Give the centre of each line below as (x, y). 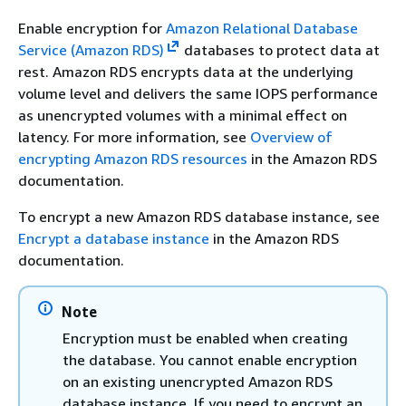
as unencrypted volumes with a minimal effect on (183, 115)
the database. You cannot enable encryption (210, 360)
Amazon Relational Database (262, 28)
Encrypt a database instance (114, 238)
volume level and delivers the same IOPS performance (198, 93)
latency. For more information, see (134, 137)
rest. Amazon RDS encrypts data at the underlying (186, 72)
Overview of (291, 137)
